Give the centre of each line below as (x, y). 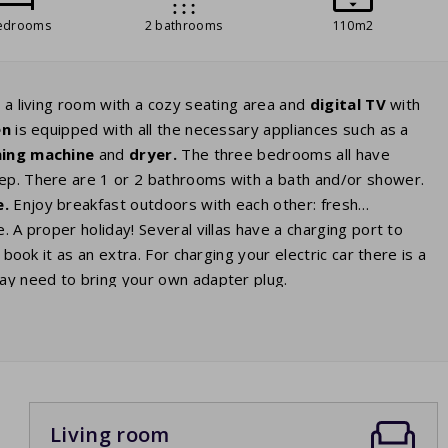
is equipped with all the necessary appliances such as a (209, 129)
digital (335, 104)
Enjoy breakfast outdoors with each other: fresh (183, 204)
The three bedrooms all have (283, 154)
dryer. (153, 154)
